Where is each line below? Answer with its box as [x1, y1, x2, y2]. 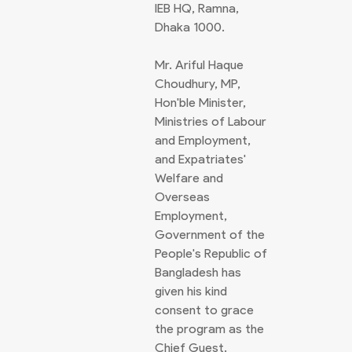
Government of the [155, 227, 265, 242]
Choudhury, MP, [155, 76, 240, 91]
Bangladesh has [155, 265, 241, 280]
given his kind [155, 284, 227, 299]
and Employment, [155, 133, 251, 148]
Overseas [155, 189, 210, 204]
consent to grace [155, 302, 254, 317]
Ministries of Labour [155, 114, 266, 129]
